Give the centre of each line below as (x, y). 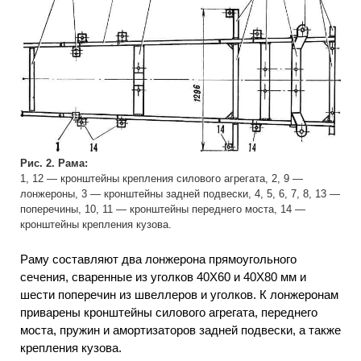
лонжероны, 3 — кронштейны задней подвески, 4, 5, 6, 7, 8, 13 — (180, 194)
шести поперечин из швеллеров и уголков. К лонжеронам (179, 294)
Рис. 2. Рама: (54, 163)
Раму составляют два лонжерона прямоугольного (158, 259)
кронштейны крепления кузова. (96, 224)
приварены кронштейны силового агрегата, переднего (169, 312)
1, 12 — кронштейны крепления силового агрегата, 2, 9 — (162, 178)
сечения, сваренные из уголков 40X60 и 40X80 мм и (163, 276)
